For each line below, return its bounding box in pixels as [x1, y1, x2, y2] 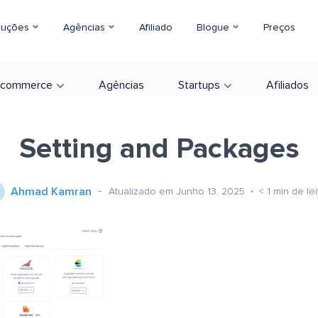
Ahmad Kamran [11, 186, 92, 197]
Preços [263, 23, 295, 33]
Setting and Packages [19, 135, 299, 163]
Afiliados [266, 79, 309, 91]
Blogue [197, 23, 232, 33]
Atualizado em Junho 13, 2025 [109, 186, 248, 197]
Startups [178, 79, 220, 91]
